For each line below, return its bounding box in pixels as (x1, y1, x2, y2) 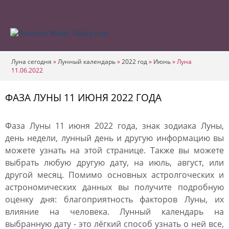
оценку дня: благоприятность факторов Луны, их (5, 194, 224, 205)
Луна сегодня (11, 57, 52, 66)
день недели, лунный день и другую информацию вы (5, 132, 224, 144)
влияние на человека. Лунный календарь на (5, 206, 224, 217)
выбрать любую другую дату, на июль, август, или (5, 157, 224, 168)
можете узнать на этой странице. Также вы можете (5, 145, 224, 156)
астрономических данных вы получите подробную (5, 181, 224, 193)
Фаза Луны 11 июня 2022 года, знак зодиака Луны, (5, 120, 224, 131)
